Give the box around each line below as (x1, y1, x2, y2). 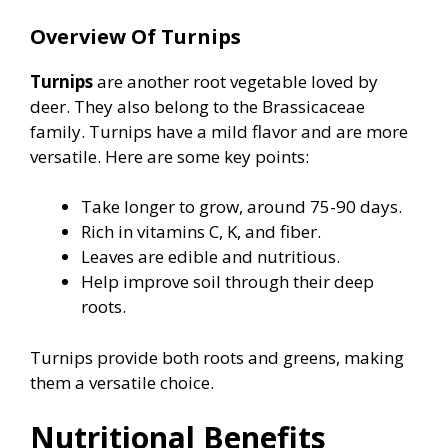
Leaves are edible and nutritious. (81, 245, 340, 269)
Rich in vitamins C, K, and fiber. (81, 220, 321, 244)
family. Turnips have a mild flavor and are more (30, 119, 408, 143)
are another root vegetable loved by (93, 69, 378, 93)
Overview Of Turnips (30, 22, 241, 50)
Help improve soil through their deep (81, 270, 374, 294)
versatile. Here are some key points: (30, 144, 309, 168)
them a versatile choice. (30, 370, 214, 394)
